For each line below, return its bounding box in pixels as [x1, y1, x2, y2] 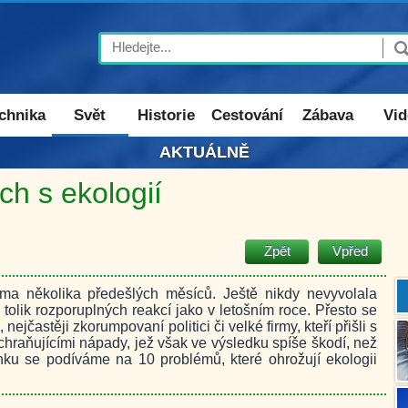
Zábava [301, 107, 353, 124]
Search [110, 36, 158, 54]
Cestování [210, 107, 283, 124]
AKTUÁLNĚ [158, 143, 250, 161]
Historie [138, 107, 195, 124]
